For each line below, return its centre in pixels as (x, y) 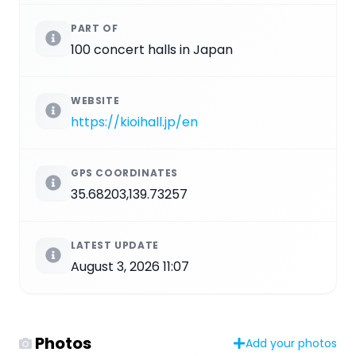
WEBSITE (95, 100)
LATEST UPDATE (115, 245)
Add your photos (291, 343)
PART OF (95, 28)
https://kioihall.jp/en (134, 122)
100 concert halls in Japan (152, 49)
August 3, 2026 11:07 (130, 266)
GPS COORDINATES (124, 172)
